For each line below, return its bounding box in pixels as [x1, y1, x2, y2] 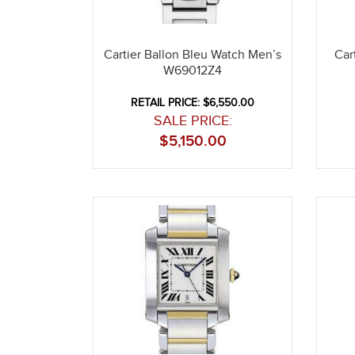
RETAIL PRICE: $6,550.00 [131, 96, 255, 109]
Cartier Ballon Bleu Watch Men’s [104, 47, 282, 63]
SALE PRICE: [153, 112, 232, 129]
